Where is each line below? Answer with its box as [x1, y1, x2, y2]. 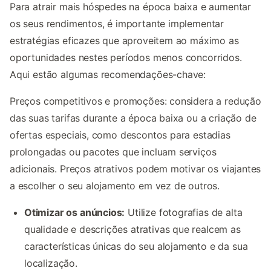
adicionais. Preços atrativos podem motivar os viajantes [10, 163, 261, 175]
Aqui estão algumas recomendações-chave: [10, 68, 206, 81]
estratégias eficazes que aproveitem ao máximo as [10, 34, 239, 47]
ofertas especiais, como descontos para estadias [10, 129, 230, 142]
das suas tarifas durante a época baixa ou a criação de [10, 112, 256, 125]
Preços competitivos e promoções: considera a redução [10, 95, 261, 108]
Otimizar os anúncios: [24, 206, 125, 219]
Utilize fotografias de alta [125, 206, 243, 219]
